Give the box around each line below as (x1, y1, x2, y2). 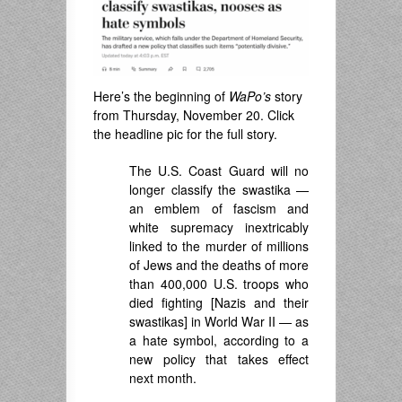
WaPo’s (229, 87, 271, 106)
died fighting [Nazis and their (129, 293, 309, 312)
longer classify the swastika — (129, 180, 309, 199)
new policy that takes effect (129, 350, 309, 369)
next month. (129, 369, 197, 388)
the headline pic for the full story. (93, 125, 277, 144)
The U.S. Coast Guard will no (129, 162, 309, 180)
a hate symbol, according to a (129, 331, 309, 350)
